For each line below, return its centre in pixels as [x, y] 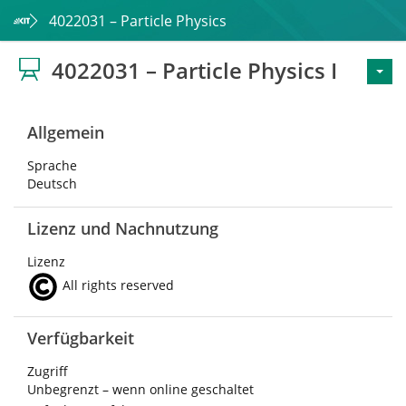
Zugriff [48, 371]
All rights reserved [116, 285]
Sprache [52, 165]
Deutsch [52, 184]
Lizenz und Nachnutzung [123, 228]
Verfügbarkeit [81, 338]
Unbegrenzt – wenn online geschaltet [140, 389]
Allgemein [66, 132]
